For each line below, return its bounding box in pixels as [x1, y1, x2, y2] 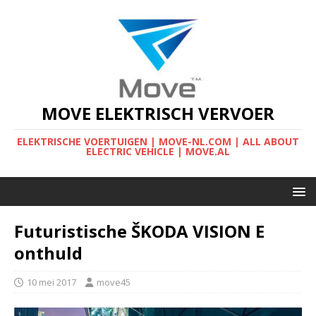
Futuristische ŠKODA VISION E [14, 219, 265, 243]
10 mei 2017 [27, 276, 76, 288]
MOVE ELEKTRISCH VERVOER [42, 102, 274, 125]
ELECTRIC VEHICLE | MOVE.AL [86, 145, 230, 158]
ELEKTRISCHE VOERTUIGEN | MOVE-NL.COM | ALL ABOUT [17, 135, 299, 148]
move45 [97, 276, 130, 288]
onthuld [14, 241, 83, 265]
